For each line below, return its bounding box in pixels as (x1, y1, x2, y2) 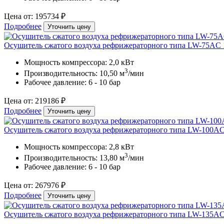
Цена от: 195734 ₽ (4, 11, 65, 20)
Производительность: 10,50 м (24, 69, 124, 78)
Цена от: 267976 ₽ (4, 181, 65, 190)
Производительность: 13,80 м (24, 153, 124, 162)
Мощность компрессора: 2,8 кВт (24, 142, 134, 151)
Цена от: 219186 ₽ (4, 96, 65, 105)
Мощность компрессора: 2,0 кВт (24, 57, 134, 66)
